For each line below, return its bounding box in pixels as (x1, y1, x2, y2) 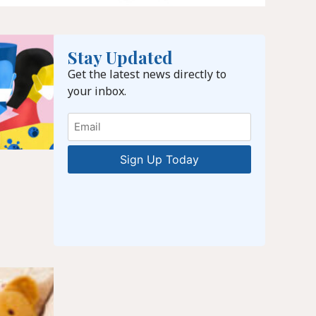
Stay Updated (68, 46, 173, 69)
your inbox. (68, 83, 126, 99)
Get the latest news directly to (68, 66, 226, 83)
